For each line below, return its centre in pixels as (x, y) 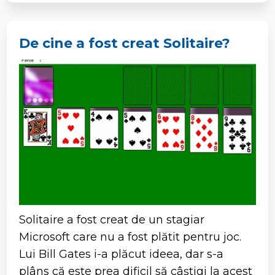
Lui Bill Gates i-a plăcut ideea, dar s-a (122, 254)
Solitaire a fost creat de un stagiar (112, 219)
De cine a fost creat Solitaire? (125, 43)
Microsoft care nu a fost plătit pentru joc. (130, 237)
